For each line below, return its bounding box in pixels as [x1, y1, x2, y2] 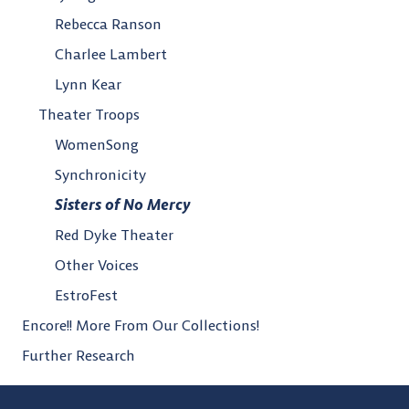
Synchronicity [55, 164, 146, 184]
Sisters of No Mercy [55, 194, 191, 214]
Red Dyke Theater [55, 225, 173, 244]
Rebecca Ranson [55, 14, 162, 33]
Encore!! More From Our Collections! [22, 315, 259, 334]
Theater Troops [38, 104, 140, 123]
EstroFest [55, 285, 118, 304]
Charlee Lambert [55, 44, 167, 63]
